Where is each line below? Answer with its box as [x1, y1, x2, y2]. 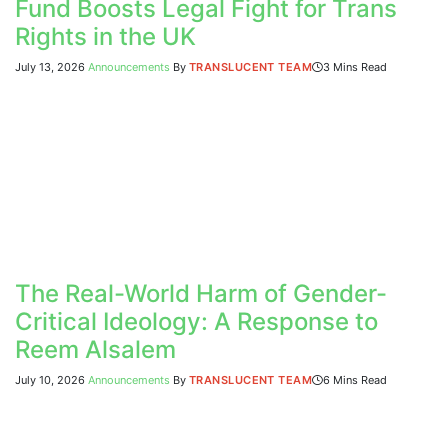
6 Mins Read [323, 373, 388, 388]
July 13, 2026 [15, 60, 85, 75]
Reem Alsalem [15, 335, 176, 365]
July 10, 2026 [15, 373, 85, 388]
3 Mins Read [323, 60, 388, 75]
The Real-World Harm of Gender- [15, 279, 387, 309]
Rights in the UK [15, 22, 196, 52]
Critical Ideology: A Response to [15, 307, 378, 337]
